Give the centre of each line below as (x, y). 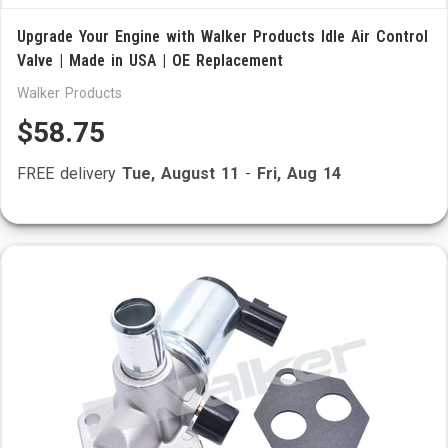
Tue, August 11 (180, 173)
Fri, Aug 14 (299, 173)
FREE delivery (69, 173)
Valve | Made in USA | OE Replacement (150, 60)
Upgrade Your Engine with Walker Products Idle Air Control (222, 36)
